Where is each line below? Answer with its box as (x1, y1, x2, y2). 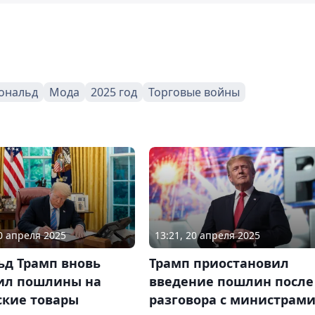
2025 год (91, 84, 137, 100)
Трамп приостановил (148, 254, 289, 271)
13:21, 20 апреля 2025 (154, 228, 260, 242)
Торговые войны (148, 84, 240, 100)
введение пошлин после (148, 272, 314, 290)
